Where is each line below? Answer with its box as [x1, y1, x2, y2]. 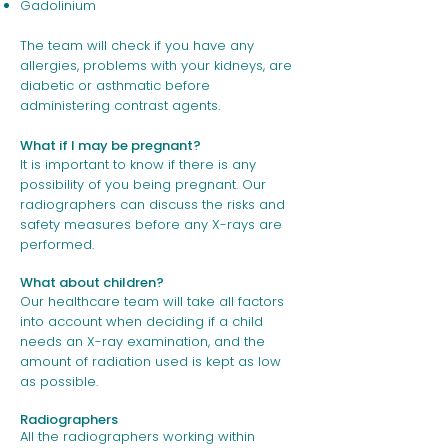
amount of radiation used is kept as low [20, 352, 281, 371]
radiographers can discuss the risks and [20, 195, 285, 214]
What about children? [20, 273, 164, 292]
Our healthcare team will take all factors [20, 292, 284, 311]
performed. [20, 235, 94, 254]
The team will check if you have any [20, 36, 254, 55]
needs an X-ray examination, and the [20, 332, 265, 351]
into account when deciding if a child [20, 312, 263, 331]
